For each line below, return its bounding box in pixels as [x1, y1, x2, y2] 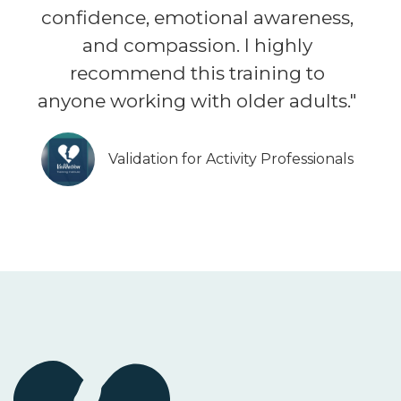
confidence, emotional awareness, [40, 6, 354, 30]
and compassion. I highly [81, 34, 312, 57]
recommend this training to [69, 62, 325, 85]
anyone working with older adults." [37, 90, 357, 113]
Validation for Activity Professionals [107, 150, 354, 168]
